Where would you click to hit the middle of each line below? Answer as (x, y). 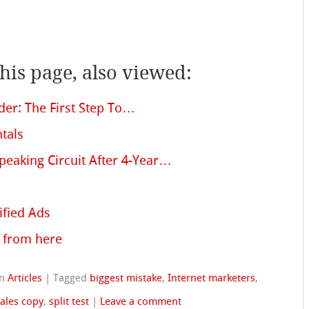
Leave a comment (141, 301)
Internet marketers (212, 278)
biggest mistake (126, 278)
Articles (25, 278)
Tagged (72, 278)
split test (69, 301)
